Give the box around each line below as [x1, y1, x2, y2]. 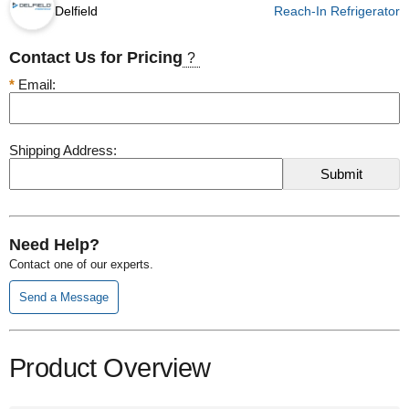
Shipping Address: [9, 142, 117, 159]
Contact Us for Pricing [9, 48, 183, 68]
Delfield [55, 3, 98, 18]
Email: [15, 77, 56, 93]
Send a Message [19, 289, 109, 304]
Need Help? [9, 235, 100, 254]
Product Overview [9, 353, 211, 383]
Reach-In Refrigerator [274, 3, 400, 18]
